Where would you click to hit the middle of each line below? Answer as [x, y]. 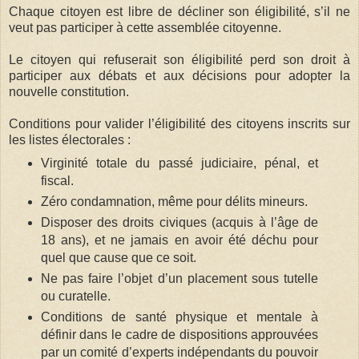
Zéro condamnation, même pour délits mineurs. [174, 201]
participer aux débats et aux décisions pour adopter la [179, 76]
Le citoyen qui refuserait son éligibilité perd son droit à [179, 60]
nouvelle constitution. [69, 92]
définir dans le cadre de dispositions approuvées [179, 334]
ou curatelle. [75, 296]
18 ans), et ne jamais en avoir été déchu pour [179, 240]
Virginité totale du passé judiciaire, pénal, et [179, 163]
